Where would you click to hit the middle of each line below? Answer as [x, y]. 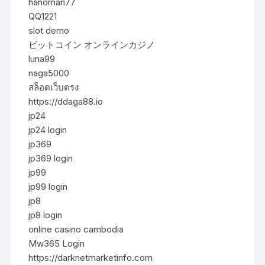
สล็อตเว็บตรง [54, 87]
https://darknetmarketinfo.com [91, 257]
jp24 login [48, 130]
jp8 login [46, 215]
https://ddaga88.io [66, 101]
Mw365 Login [57, 243]
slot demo [49, 30]
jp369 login [51, 158]
